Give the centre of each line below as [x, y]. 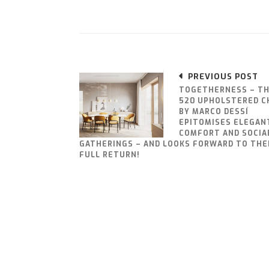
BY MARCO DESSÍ [214, 112]
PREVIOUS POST [223, 77]
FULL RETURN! [110, 155]
